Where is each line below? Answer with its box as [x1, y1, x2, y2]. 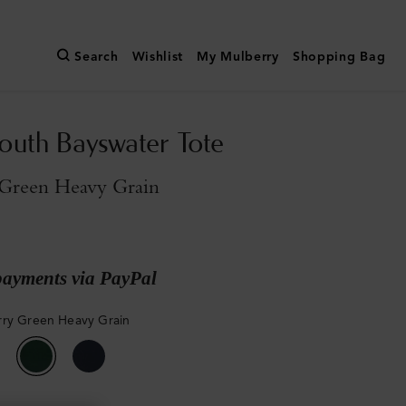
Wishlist [131, 49, 184, 65]
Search [74, 49, 119, 65]
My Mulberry [197, 49, 279, 65]
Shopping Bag [292, 49, 386, 65]
